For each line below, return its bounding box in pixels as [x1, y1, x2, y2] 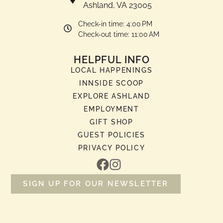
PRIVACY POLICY [78, 144, 145, 152]
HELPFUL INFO [73, 54, 150, 66]
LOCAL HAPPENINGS [70, 66, 153, 75]
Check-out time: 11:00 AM [78, 30, 159, 39]
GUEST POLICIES [78, 131, 145, 139]
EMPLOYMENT [84, 105, 139, 113]
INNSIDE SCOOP [79, 79, 144, 88]
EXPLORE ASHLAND [73, 92, 150, 101]
